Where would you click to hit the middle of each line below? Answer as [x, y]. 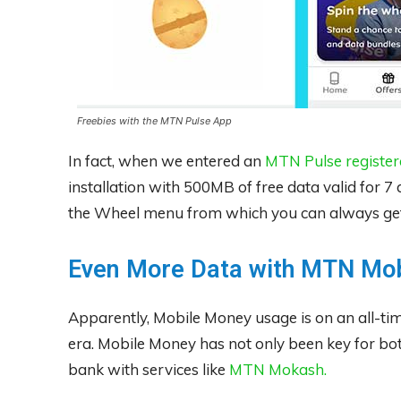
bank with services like [149, 370]
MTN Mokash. [278, 370]
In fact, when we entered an [166, 161]
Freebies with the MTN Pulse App [155, 121]
